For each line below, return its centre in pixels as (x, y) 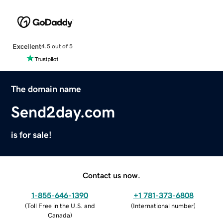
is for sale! (32, 135)
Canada (59, 215)
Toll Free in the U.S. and (61, 206)
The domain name (46, 89)
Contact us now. (111, 175)
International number (163, 206)
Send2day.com (63, 112)
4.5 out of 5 (57, 47)
